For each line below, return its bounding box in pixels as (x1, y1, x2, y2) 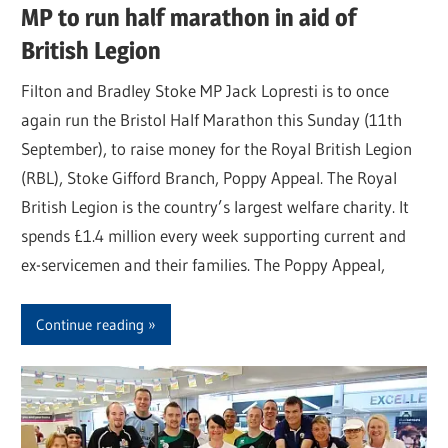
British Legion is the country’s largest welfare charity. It (21, 195, 410, 217)
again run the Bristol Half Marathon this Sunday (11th (21, 108, 403, 130)
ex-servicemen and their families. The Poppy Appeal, (21, 253, 386, 275)
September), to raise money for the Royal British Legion (21, 137, 413, 159)
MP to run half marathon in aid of (21, 3, 358, 33)
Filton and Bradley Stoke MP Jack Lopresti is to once (21, 79, 390, 101)
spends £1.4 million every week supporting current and (21, 224, 407, 246)
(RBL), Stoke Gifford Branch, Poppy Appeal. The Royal (21, 166, 398, 188)
